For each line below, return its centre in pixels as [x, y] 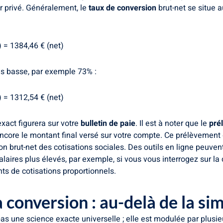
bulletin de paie [108, 123]
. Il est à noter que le [172, 123]
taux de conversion [122, 8]
